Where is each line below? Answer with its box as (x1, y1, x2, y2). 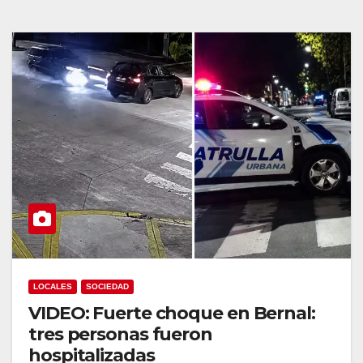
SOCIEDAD (86, 281, 129, 291)
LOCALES (33, 281, 72, 291)
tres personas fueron (28, 322, 212, 345)
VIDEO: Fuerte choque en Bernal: (28, 301, 315, 324)
